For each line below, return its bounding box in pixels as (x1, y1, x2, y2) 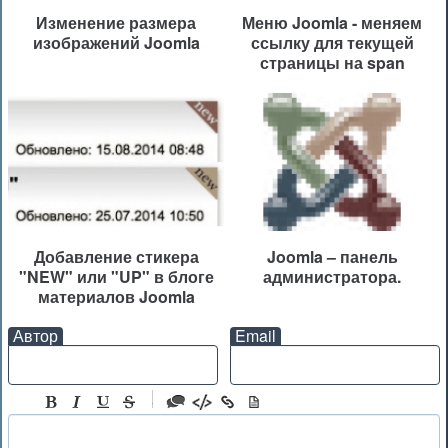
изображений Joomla (32, 31, 200, 55)
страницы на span (259, 51, 405, 75)
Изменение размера (36, 11, 196, 35)
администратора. (263, 264, 401, 288)
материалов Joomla (37, 284, 195, 308)
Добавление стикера (33, 244, 199, 268)
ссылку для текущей (250, 31, 414, 55)
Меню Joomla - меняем (242, 11, 422, 35)
